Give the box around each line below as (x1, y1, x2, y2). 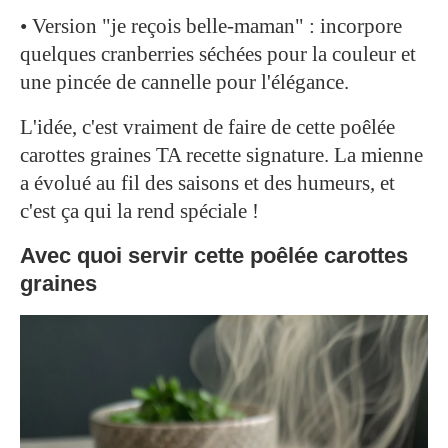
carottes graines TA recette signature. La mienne (20, 143, 423, 168)
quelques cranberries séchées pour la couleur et (20, 42, 416, 67)
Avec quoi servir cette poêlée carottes (20, 243, 408, 269)
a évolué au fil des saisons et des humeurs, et (20, 171, 395, 196)
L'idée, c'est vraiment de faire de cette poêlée (20, 115, 395, 140)
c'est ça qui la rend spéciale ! (20, 199, 259, 224)
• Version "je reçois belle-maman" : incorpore (20, 14, 402, 39)
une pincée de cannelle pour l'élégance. (20, 70, 349, 95)
